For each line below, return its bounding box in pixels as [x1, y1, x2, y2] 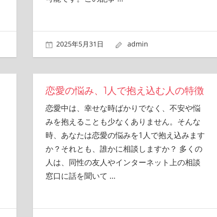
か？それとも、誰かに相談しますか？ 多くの [45, 143, 202, 154]
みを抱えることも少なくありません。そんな [45, 116, 201, 127]
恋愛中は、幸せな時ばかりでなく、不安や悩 [45, 102, 201, 113]
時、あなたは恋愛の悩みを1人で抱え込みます [45, 129, 205, 140]
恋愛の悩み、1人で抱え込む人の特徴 [45, 84, 204, 96]
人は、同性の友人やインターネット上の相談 [45, 156, 201, 168]
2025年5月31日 [56, 39, 104, 49]
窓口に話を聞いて [45, 170, 109, 181]
